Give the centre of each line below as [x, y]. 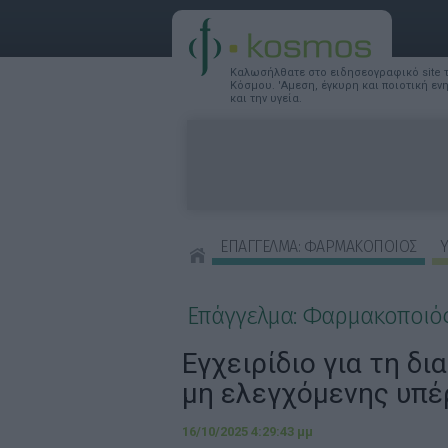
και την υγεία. [266, 98]
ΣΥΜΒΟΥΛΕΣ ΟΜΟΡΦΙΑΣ [283, 278]
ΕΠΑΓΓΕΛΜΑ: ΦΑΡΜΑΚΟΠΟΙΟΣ [318, 246]
